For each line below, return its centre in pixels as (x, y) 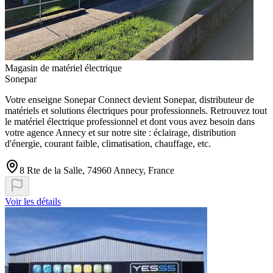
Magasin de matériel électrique (63, 68)
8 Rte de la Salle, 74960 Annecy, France (97, 171)
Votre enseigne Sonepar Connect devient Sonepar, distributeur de (129, 100)
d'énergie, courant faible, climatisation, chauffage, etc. (108, 144)
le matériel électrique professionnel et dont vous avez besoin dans (130, 122)
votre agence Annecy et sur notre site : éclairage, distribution (120, 133)
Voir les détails (33, 202)
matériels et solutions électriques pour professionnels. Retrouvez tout (136, 111)
